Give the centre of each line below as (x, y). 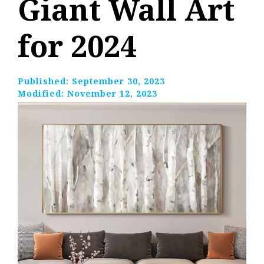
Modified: (42, 94)
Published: (45, 81)
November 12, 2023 (112, 94)
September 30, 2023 (118, 81)
